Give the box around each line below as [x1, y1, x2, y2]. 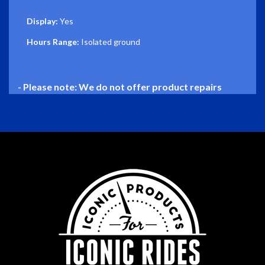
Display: [27, 16, 58, 27]
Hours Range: [27, 37, 79, 47]
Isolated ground [79, 37, 140, 47]
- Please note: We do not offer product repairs [18, 81, 222, 93]
